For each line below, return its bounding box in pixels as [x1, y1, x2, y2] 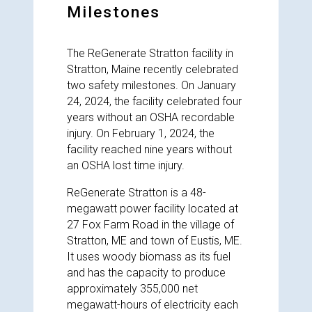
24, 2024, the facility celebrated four [67, 95, 242, 108]
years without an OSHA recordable [67, 111, 235, 124]
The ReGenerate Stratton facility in [67, 47, 233, 60]
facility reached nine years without [67, 143, 232, 156]
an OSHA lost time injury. [67, 159, 185, 172]
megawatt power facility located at [67, 202, 238, 215]
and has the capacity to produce [67, 266, 226, 279]
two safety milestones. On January [67, 79, 236, 92]
